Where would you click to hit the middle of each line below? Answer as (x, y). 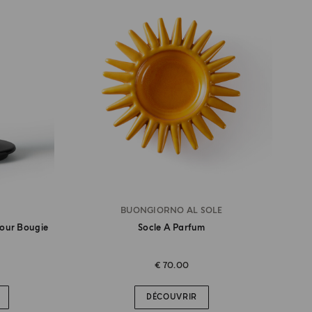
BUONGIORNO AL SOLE (172, 210)
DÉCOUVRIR (171, 297)
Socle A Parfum (172, 227)
